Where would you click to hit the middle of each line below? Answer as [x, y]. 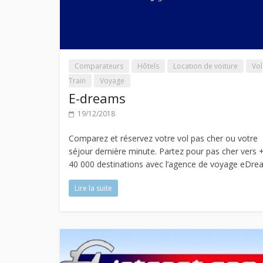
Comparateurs [99, 66]
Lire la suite [93, 188]
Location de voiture [205, 66]
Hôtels [148, 66]
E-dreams [97, 98]
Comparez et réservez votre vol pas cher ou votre [163, 138]
